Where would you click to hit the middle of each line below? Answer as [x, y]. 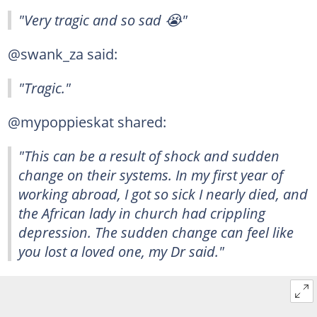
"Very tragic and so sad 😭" [103, 19]
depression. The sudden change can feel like [156, 232]
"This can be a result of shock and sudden [149, 155]
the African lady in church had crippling [142, 213]
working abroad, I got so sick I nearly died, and [163, 194]
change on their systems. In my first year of [151, 174]
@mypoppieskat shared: [87, 121]
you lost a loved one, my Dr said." [121, 251]
